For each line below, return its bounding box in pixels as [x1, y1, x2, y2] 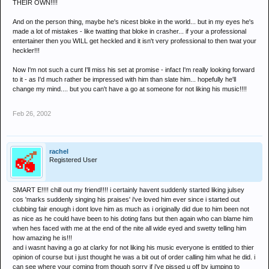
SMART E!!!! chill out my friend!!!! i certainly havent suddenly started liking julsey [13, 186, 244, 193]
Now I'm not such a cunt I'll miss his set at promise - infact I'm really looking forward [13, 66, 255, 73]
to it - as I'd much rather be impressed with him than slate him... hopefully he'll [13, 76, 236, 83]
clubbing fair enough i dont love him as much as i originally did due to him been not [13, 205, 249, 213]
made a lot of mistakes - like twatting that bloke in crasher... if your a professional [13, 28, 246, 35]
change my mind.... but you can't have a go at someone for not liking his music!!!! [13, 85, 247, 92]
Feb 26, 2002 [13, 110, 51, 117]
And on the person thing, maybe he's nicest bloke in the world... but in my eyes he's [13, 18, 254, 25]
